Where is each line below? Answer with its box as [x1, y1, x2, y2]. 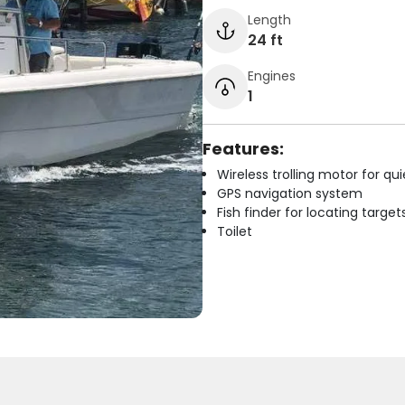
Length [248, 10, 291, 29]
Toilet [217, 222, 252, 240]
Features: [202, 137, 284, 160]
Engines [248, 66, 296, 85]
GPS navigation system [217, 184, 363, 202]
